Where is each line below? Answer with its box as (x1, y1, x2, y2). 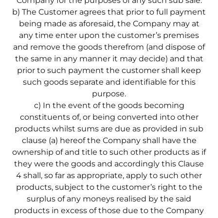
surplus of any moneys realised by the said (27, 194, 191, 203)
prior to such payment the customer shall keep (17, 65, 201, 75)
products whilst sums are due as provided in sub (15, 124, 203, 133)
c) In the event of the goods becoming (34, 100, 184, 110)
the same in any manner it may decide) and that (15, 54, 203, 63)
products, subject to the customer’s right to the (16, 182, 202, 192)
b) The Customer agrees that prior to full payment (12, 7, 206, 17)
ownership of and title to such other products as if (12, 147, 206, 157)
